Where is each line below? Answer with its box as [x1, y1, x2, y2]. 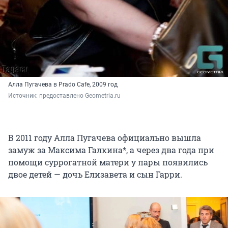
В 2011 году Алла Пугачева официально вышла [8, 132, 201, 143]
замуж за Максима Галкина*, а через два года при [8, 144, 214, 155]
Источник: [8, 92, 39, 99]
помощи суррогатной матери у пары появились [8, 156, 208, 167]
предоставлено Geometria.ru [39, 92, 121, 99]
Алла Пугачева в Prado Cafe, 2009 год [8, 80, 118, 88]
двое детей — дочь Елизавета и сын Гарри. [8, 168, 182, 180]
